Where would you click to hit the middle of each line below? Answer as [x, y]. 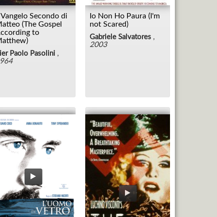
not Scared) [109, 24]
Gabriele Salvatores [120, 37]
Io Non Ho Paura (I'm [125, 16]
